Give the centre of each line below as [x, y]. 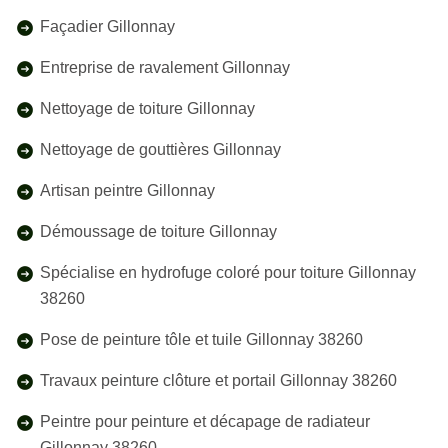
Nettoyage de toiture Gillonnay [147, 108]
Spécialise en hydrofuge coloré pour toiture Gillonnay [228, 272]
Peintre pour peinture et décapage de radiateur [205, 421]
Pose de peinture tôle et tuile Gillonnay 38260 [201, 339]
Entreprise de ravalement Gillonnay [165, 67]
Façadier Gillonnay [107, 26]
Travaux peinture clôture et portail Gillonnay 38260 [218, 380]
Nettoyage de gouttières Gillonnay [160, 149]
